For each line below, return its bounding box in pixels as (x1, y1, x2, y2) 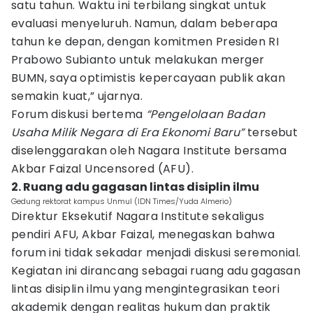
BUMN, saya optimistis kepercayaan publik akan (11, 70, 285, 86)
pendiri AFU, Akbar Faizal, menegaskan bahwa (11, 226, 275, 242)
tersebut (244, 124, 298, 140)
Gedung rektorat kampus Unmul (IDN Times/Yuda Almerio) (11, 196, 232, 207)
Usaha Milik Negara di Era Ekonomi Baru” (11, 124, 245, 140)
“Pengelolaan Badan (145, 106, 265, 122)
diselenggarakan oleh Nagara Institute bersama (11, 143, 286, 159)
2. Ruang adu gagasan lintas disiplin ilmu (11, 179, 259, 195)
